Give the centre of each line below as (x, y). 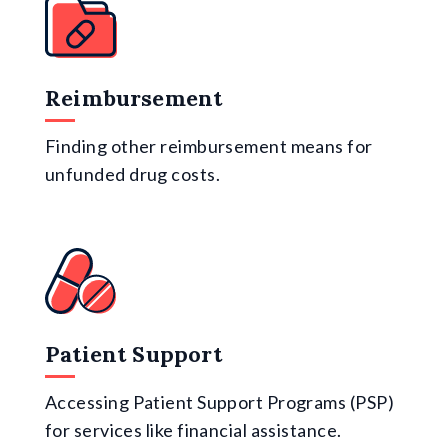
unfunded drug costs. (132, 173)
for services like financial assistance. (193, 429)
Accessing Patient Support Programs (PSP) (220, 401)
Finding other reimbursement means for (209, 145)
